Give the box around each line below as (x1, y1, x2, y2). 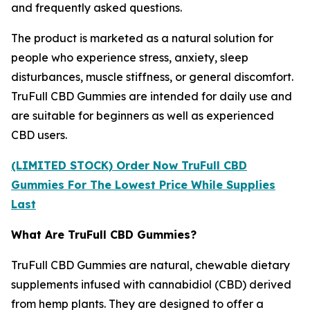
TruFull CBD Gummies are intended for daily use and (11, 89, 292, 103)
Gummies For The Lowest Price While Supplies (11, 178, 275, 192)
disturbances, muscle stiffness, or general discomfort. (11, 70, 293, 84)
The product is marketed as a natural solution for (11, 31, 273, 45)
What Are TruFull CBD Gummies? (11, 228, 197, 241)
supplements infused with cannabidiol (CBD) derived (11, 277, 291, 291)
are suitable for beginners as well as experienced (11, 109, 274, 122)
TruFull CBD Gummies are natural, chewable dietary (11, 258, 290, 272)
